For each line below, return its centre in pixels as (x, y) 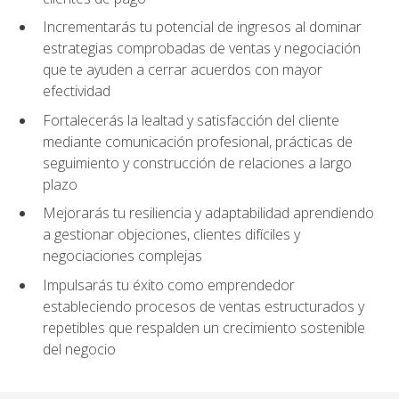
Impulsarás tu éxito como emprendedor (169, 285)
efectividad (77, 91)
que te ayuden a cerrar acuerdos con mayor (183, 70)
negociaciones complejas (122, 256)
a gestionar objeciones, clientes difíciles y (171, 235)
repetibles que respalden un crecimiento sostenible (204, 328)
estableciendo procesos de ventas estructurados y (204, 307)
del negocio (79, 350)
